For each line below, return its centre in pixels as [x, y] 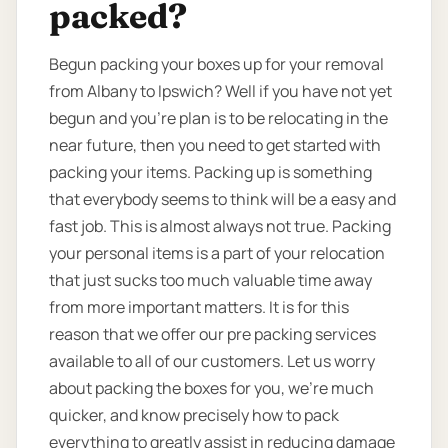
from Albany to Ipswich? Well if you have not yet [220, 90]
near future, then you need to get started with [215, 144]
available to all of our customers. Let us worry [212, 360]
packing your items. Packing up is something [210, 171]
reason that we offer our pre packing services [212, 333]
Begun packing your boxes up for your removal [216, 63]
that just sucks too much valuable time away [210, 279]
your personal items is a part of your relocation [217, 252]
